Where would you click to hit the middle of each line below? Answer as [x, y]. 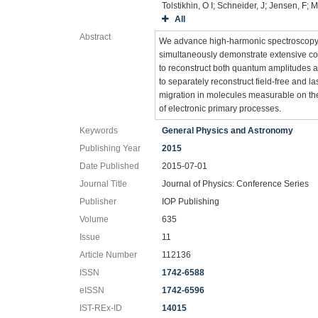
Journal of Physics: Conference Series [236, 184]
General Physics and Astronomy [228, 131]
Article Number [108, 255]
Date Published [109, 166]
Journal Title [103, 184]
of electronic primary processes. [220, 109]
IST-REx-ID [101, 308]
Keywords [99, 131]
